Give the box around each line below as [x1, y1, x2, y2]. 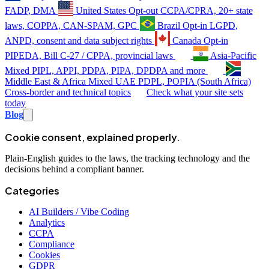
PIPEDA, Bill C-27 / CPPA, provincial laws [5, 50, 173, 61]
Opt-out [128, 5, 158, 16]
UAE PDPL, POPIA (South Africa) [115, 76, 251, 86]
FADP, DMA [5, 5, 55, 16]
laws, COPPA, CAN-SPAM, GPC [5, 20, 137, 31]
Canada [172, 35, 201, 46]
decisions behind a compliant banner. [5, 163, 144, 174]
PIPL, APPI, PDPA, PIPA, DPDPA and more [32, 65, 205, 76]
